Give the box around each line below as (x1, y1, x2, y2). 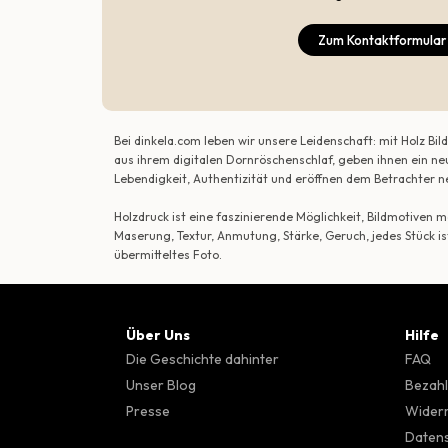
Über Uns (126, 326, 190, 345)
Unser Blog (126, 376, 196, 395)
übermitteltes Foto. (114, 247, 222, 263)
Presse (126, 402, 170, 421)
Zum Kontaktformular (318, 31, 446, 48)
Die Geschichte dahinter (126, 350, 279, 369)
